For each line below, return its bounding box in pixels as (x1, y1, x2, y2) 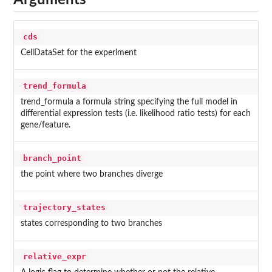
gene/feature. (20, 121, 70, 130)
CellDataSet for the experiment (20, 49, 137, 58)
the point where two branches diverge (20, 170, 163, 179)
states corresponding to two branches (20, 219, 162, 228)
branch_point (22, 154, 81, 163)
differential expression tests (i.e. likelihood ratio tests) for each (20, 109, 251, 118)
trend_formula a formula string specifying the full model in (20, 98, 237, 107)
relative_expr (22, 252, 86, 262)
